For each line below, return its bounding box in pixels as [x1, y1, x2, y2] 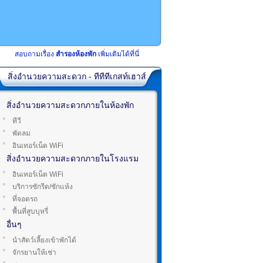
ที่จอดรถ [12, 195, 38, 203]
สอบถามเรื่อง [15, 50, 56, 58]
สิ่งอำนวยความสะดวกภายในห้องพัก [6, 101, 134, 110]
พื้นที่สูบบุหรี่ [12, 207, 48, 215]
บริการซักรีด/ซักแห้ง [12, 183, 73, 191]
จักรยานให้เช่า [12, 248, 56, 257]
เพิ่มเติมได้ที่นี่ [96, 50, 139, 58]
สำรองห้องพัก [56, 50, 96, 58]
